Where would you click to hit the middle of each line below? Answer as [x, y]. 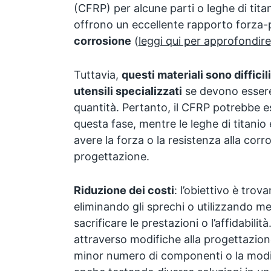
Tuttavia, [97, 74]
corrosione [102, 41]
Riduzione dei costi [124, 190]
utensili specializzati [128, 91]
